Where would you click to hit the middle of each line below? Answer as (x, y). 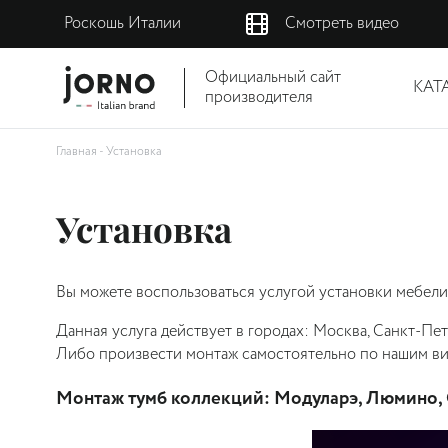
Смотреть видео (342, 23)
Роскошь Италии (122, 23)
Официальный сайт (273, 77)
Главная (76, 151)
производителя (259, 97)
